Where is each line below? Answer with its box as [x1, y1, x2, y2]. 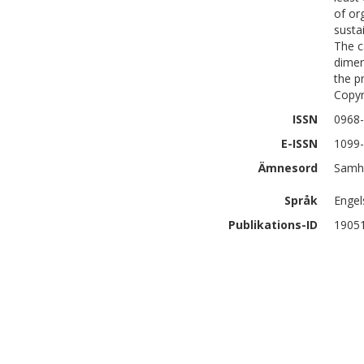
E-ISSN [281, 136, 318, 151]
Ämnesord [258, 160, 318, 175]
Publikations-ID [228, 217, 318, 232]
